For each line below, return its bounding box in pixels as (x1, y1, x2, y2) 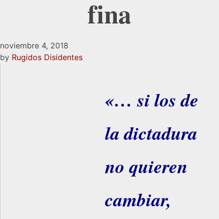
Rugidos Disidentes (12, 52, 83, 62)
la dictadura (105, 119, 197, 146)
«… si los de (105, 86, 198, 112)
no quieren (105, 153, 188, 179)
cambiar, (105, 186, 171, 212)
